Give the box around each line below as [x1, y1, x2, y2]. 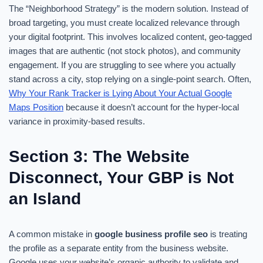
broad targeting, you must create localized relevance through [9, 18, 240, 28]
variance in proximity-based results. [9, 116, 145, 126]
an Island [9, 190, 81, 208]
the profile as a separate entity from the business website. [9, 243, 228, 253]
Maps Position [9, 102, 63, 112]
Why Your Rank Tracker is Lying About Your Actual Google [9, 88, 232, 98]
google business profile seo [95, 229, 208, 239]
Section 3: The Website [9, 147, 190, 166]
